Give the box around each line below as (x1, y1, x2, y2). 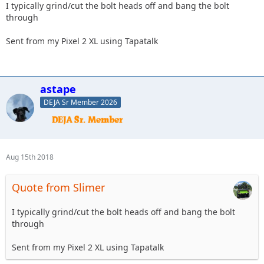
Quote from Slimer (12, 180, 105, 195)
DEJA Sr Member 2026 (44, 97, 117, 108)
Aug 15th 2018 (6, 152, 54, 163)
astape (40, 81, 76, 96)
